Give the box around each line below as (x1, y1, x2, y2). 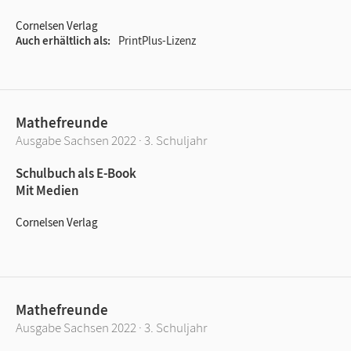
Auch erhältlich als (16, 32, 107, 48)
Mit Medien (16, 181, 79, 199)
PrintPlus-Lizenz (118, 32, 196, 48)
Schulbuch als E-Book (16, 164, 136, 182)
